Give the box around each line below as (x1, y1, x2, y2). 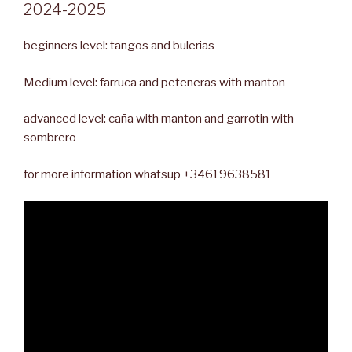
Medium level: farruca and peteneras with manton (24, 75, 285, 90)
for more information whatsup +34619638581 (24, 167, 272, 181)
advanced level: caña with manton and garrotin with (24, 112, 294, 126)
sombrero (24, 130, 76, 145)
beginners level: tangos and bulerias (24, 38, 214, 53)
